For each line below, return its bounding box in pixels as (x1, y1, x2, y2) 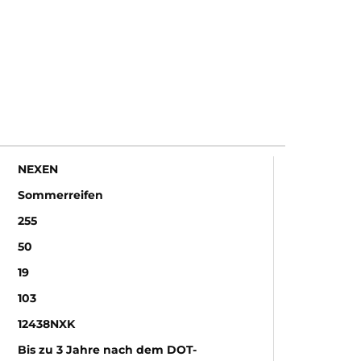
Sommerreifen (18, 188, 103, 202)
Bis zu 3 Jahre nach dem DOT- (18, 342, 197, 357)
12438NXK (18, 317, 75, 331)
